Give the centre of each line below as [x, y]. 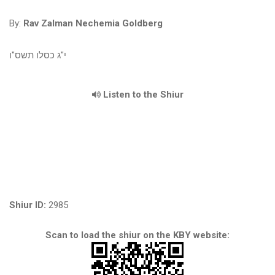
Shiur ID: [28, 205]
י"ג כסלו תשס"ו [38, 55]
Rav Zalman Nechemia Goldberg [93, 23]
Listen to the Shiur [142, 95]
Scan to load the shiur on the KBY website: [137, 235]
